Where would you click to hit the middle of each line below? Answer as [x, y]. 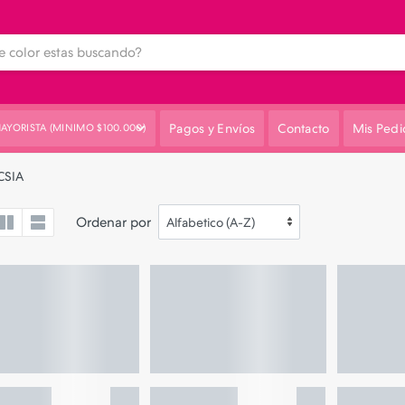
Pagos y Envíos [212, 128]
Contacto [304, 128]
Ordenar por [113, 222]
